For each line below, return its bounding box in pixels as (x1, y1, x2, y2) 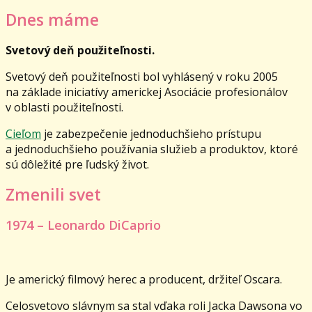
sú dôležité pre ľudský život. (6, 157, 149, 173)
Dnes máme (6, 8, 99, 31)
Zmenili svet (6, 183, 101, 206)
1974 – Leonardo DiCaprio (6, 216, 161, 233)
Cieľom (6, 126, 41, 142)
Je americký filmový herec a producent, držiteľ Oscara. (6, 271, 282, 287)
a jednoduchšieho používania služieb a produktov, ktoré (6, 141, 298, 157)
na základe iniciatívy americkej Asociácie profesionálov (6, 84, 288, 100)
